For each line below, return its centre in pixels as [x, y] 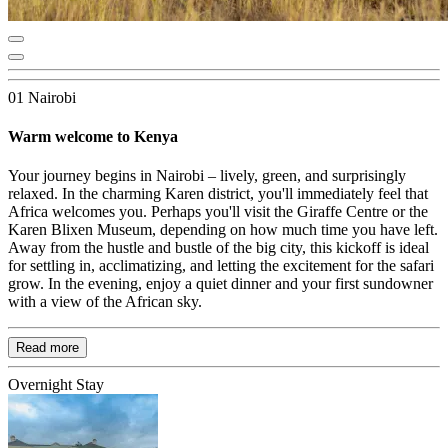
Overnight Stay [56, 385]
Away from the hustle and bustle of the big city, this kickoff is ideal [218, 248]
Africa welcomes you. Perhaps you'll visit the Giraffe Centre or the [218, 212]
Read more [47, 348]
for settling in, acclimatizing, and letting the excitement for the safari [221, 266]
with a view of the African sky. [105, 302]
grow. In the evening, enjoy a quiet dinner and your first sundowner [220, 284]
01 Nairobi [42, 97]
